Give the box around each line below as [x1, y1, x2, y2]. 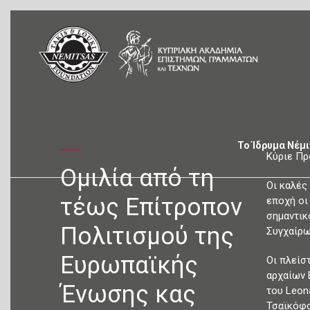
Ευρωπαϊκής [60, 251, 198, 280]
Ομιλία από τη [60, 164, 215, 192]
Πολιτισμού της [60, 222, 234, 250]
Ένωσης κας [60, 280, 196, 309]
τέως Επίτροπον [60, 193, 242, 221]
